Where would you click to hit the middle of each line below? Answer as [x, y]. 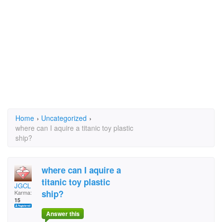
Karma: [23, 192]
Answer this [63, 214]
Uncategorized [64, 118]
